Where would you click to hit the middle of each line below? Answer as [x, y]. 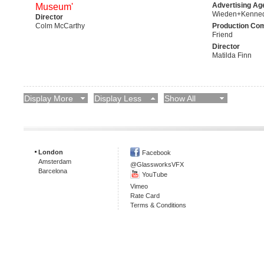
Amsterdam [55, 161]
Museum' [54, 6]
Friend [222, 34]
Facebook [156, 152]
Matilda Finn [232, 55]
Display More [49, 98]
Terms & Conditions [158, 205]
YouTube [155, 174]
